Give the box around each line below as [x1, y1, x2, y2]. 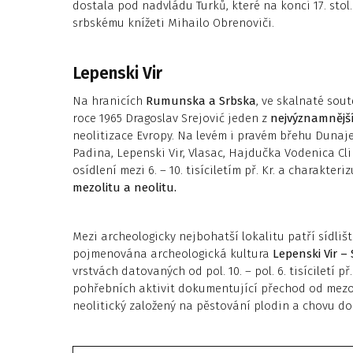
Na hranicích [72, 93, 146, 108]
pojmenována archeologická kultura [72, 246, 273, 261]
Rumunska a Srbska [146, 93, 256, 108]
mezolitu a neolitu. [72, 180, 176, 195]
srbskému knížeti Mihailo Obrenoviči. [72, 15, 274, 30]
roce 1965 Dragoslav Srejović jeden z [72, 110, 270, 125]
